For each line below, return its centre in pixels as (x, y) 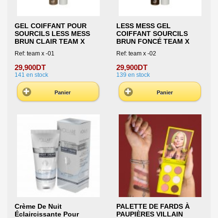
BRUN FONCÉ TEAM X (153, 41)
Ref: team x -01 (35, 54)
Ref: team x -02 (136, 54)
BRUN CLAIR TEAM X (50, 41)
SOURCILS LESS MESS (52, 33)
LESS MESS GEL (143, 26)
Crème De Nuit (38, 207)
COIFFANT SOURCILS (152, 33)
